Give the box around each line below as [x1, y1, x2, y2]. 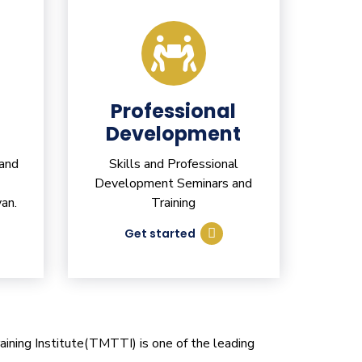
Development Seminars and [95, 175, 253, 193]
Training [151, 194, 196, 213]
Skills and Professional [108, 155, 238, 174]
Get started [124, 225, 196, 242]
